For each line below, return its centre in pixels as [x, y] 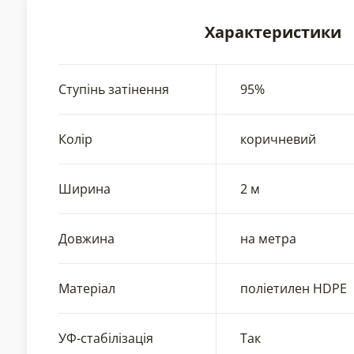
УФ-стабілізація [105, 338]
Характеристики [273, 32]
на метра [268, 238]
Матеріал [87, 288]
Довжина [86, 238]
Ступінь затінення [113, 89]
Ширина [84, 188]
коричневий [278, 139]
